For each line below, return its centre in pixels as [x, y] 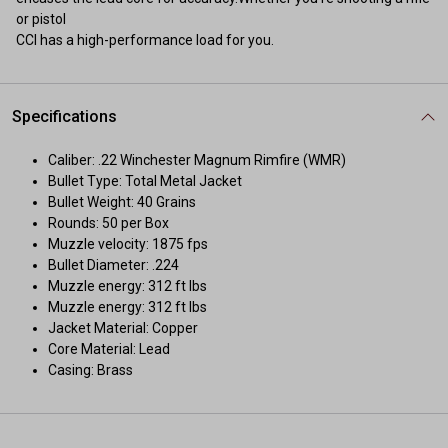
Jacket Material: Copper [123, 328]
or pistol [41, 19]
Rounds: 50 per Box [108, 223]
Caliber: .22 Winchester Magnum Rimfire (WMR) [197, 160]
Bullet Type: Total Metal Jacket [145, 181]
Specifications [64, 116]
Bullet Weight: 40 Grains [122, 202]
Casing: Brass [90, 370]
